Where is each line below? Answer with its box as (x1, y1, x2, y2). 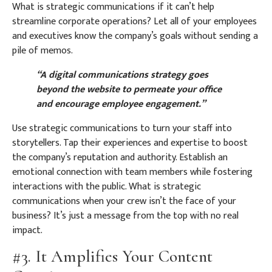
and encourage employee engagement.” (36, 95, 205, 112)
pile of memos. (12, 42, 73, 59)
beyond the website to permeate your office (36, 81, 222, 98)
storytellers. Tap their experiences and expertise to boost (12, 134, 248, 151)
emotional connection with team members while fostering (12, 163, 253, 180)
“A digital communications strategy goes (36, 66, 208, 83)
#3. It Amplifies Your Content (12, 246, 212, 267)
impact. (12, 222, 42, 239)
